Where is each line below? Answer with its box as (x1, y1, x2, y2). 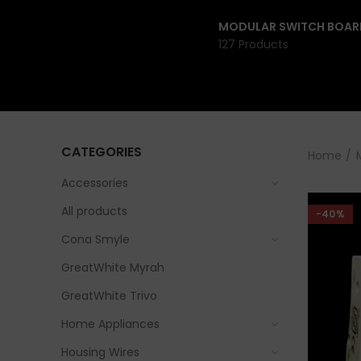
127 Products (218, 36, 288, 52)
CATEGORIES (61, 143, 142, 161)
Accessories (61, 175, 128, 191)
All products (61, 203, 127, 219)
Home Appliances (61, 316, 160, 332)
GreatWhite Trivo (61, 288, 157, 304)
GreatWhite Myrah (61, 259, 164, 276)
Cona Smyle (61, 231, 130, 247)
